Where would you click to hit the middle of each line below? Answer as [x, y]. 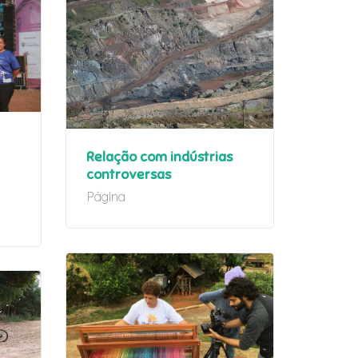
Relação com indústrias [159, 157]
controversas [129, 175]
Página [106, 197]
